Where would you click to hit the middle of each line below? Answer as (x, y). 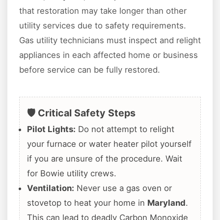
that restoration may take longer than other (103, 11)
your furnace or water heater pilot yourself (109, 144)
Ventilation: (51, 188)
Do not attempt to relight (125, 129)
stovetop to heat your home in (87, 203)
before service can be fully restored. (90, 69)
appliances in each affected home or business (109, 55)
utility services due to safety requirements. (103, 25)
